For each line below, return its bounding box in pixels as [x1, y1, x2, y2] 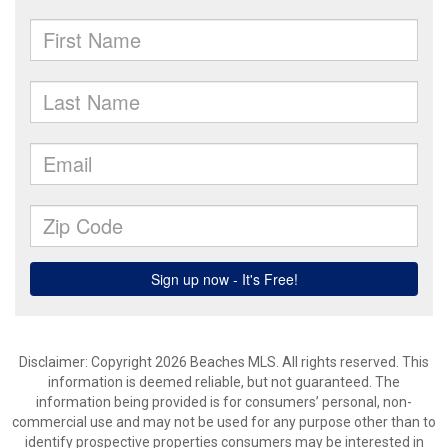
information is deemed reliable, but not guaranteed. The [48, 374, 400, 390]
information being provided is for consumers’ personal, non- [36, 394, 412, 410]
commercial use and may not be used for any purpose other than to [12, 414, 436, 430]
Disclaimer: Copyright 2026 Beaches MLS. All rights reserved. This [19, 354, 429, 370]
